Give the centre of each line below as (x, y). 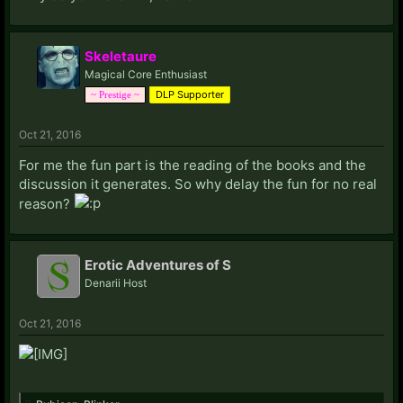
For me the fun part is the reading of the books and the (193, 165)
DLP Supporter (190, 94)
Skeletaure (121, 56)
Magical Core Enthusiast (146, 74)
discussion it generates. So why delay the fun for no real (198, 184)
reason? (46, 203)
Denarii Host (116, 282)
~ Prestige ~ (115, 94)
